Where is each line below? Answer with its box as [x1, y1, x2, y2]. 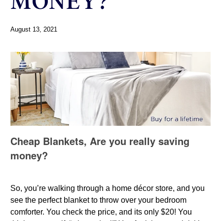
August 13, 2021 [10, 26, 58, 34]
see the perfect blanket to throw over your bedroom [10, 196, 187, 205]
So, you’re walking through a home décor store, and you [10, 184, 205, 193]
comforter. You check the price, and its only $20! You [10, 208, 192, 217]
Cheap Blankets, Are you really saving [10, 134, 190, 148]
